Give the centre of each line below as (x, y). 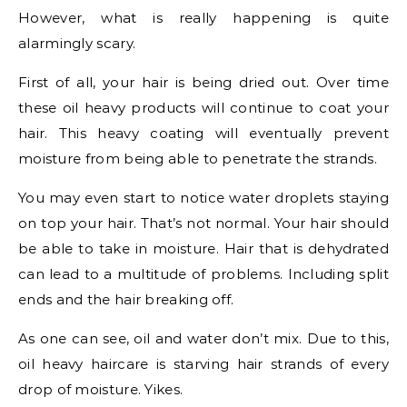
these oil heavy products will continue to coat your (203, 108)
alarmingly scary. (77, 43)
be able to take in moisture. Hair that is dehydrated (203, 248)
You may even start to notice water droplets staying (203, 198)
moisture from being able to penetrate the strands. (198, 159)
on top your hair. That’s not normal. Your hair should (203, 223)
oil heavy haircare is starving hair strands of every (203, 364)
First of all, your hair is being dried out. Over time (203, 82)
